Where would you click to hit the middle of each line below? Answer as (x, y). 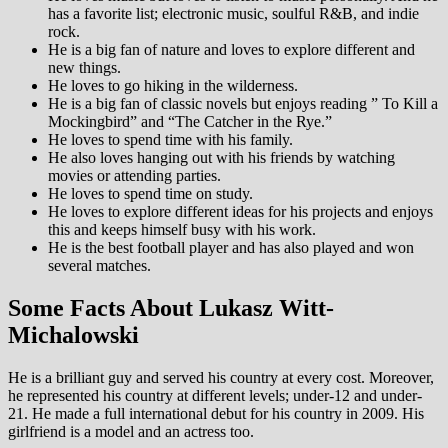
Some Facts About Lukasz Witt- (171, 308)
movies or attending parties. (134, 176)
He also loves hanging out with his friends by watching (221, 158)
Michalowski (73, 335)
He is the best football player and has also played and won (231, 248)
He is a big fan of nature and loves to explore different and (231, 50)
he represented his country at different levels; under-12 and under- (215, 395)
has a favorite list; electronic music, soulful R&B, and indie (233, 14)
